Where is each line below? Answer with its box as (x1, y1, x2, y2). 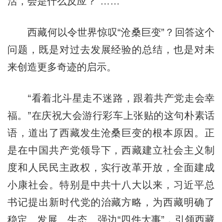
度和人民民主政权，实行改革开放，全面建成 (7, 162, 215, 173)
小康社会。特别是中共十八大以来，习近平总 (7, 179, 215, 190)
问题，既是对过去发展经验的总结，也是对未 (7, 44, 215, 55)
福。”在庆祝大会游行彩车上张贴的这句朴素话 (7, 110, 215, 121)
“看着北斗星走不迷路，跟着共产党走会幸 (7, 92, 215, 104)
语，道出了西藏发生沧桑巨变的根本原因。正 (7, 127, 215, 138)
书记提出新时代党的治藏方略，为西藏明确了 (7, 196, 215, 208)
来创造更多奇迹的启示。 (7, 61, 116, 72)
